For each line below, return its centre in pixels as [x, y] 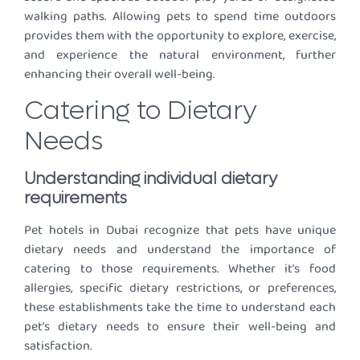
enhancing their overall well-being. [119, 74]
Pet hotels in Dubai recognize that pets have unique [180, 230]
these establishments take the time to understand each [180, 307]
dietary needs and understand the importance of [180, 249]
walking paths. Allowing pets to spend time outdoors [180, 16]
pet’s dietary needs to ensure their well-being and [180, 326]
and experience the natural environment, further [180, 55]
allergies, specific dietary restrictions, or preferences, [180, 288]
